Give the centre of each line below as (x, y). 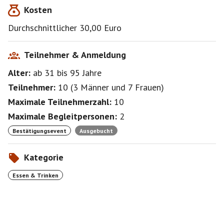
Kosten (38, 10)
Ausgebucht (96, 130)
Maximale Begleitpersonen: (62, 116)
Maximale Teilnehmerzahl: (60, 102)
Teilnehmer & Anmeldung (75, 55)
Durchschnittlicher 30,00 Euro (65, 28)
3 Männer (91, 87)
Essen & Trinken (35, 175)
